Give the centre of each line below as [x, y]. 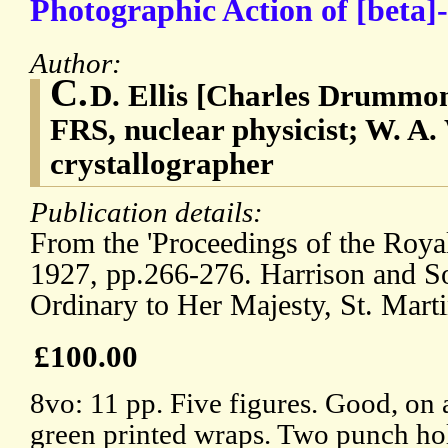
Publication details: [150, 212]
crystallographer [162, 164]
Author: [79, 63]
